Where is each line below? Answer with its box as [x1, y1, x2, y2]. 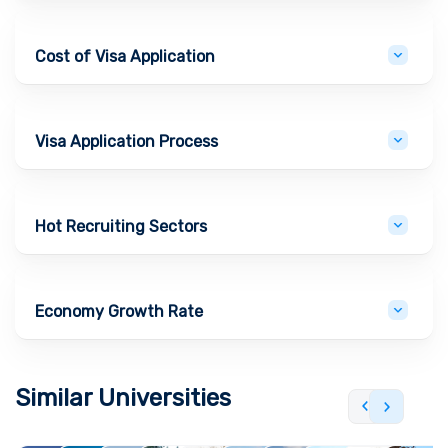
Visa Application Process [35, 131, 218, 151]
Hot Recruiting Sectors [35, 216, 207, 236]
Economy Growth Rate [35, 301, 203, 321]
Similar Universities [15, 383, 231, 412]
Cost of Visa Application [35, 46, 215, 66]
